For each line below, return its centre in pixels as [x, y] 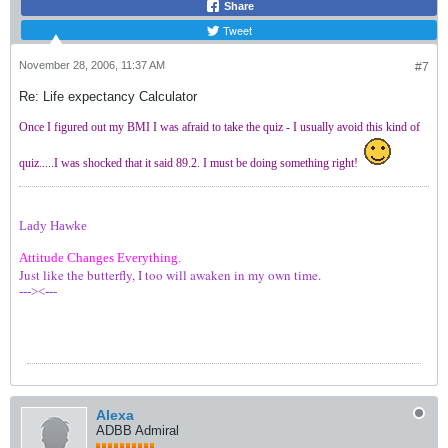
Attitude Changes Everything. [100, 257]
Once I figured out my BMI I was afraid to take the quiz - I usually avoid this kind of [219, 126]
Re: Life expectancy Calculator [108, 96]
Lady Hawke [53, 225]
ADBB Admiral [137, 430]
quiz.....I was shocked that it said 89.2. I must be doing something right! [190, 162]
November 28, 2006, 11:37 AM [92, 64]
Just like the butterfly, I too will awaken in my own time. [170, 274]
